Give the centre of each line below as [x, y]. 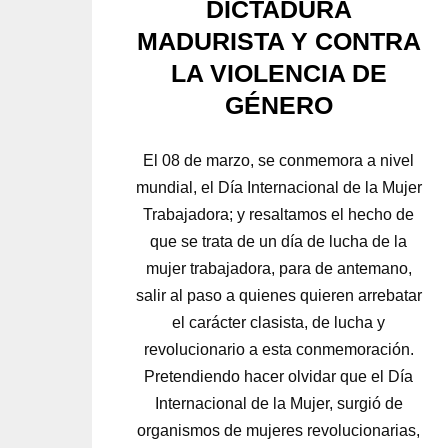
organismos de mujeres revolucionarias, [279, 430]
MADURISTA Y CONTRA [278, 40]
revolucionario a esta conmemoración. [278, 349]
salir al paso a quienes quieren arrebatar [278, 295]
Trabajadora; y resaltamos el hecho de [279, 214]
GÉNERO [278, 104]
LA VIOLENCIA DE [278, 72]
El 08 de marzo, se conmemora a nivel [279, 160]
